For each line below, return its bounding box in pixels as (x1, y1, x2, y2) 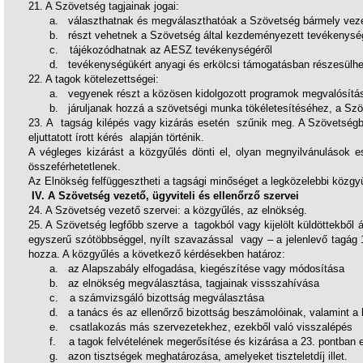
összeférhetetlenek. (28, 160, 121, 173)
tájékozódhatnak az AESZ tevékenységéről (70, 44, 272, 56)
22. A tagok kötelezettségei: (28, 73, 159, 85)
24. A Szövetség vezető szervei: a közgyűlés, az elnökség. (28, 204, 307, 216)
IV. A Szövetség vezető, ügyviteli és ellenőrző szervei (32, 190, 299, 202)
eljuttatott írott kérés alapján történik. (28, 131, 204, 143)
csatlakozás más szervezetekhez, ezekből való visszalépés (70, 321, 352, 333)
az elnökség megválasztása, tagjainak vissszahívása (68, 277, 319, 289)
